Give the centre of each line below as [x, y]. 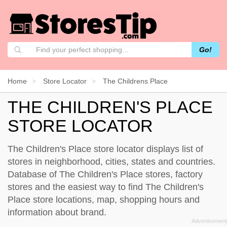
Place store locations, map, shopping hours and [104, 199]
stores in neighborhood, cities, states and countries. [111, 161]
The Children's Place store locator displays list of [105, 149]
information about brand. [57, 212]
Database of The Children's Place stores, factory [105, 174]
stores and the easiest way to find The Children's [106, 187]
